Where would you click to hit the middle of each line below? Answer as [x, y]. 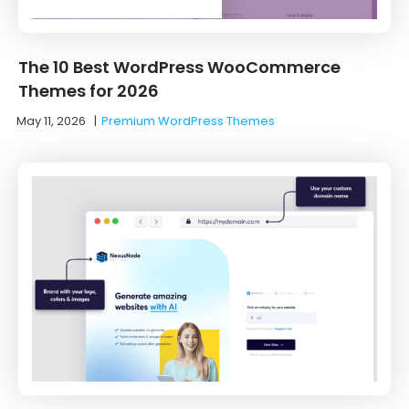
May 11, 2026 [51, 121]
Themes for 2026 [89, 90]
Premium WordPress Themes [188, 121]
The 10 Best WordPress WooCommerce [179, 67]
